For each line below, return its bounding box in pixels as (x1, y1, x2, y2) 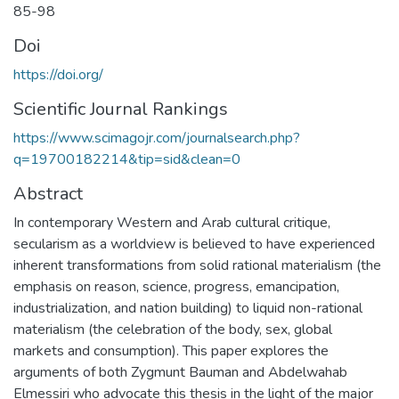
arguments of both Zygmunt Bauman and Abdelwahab (13, 362, 347, 382)
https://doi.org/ (13, 64, 103, 85)
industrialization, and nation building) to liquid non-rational (13, 297, 362, 318)
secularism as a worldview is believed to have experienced (13, 233, 375, 254)
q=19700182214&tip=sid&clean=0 (13, 149, 240, 169)
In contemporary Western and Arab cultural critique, (13, 212, 330, 232)
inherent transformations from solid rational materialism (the (13, 255, 381, 275)
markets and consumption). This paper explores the (13, 340, 329, 361)
